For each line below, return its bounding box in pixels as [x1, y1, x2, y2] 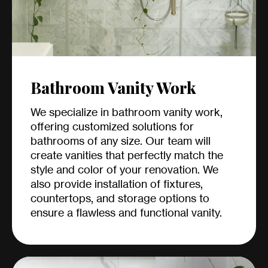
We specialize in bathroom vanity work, [31, 105, 223, 119]
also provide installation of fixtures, [31, 177, 203, 191]
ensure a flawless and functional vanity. [31, 206, 222, 220]
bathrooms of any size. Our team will [31, 134, 211, 148]
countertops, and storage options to [31, 191, 209, 205]
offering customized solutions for [31, 120, 194, 133]
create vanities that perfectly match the [31, 148, 223, 162]
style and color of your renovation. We [31, 163, 218, 176]
